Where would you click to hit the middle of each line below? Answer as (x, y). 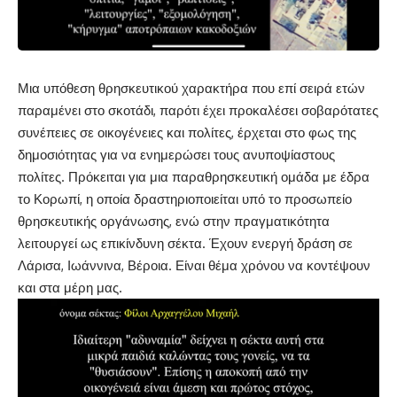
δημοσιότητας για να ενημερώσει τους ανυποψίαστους (176, 155)
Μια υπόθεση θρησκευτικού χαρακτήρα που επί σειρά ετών (191, 89)
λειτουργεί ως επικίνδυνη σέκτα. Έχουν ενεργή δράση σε (185, 244)
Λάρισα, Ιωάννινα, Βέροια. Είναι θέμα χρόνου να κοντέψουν (194, 266)
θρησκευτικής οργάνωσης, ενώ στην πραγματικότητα (174, 222)
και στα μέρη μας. (70, 288)
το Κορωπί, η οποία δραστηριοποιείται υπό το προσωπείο (185, 199)
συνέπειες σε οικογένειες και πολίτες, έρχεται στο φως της (187, 133)
